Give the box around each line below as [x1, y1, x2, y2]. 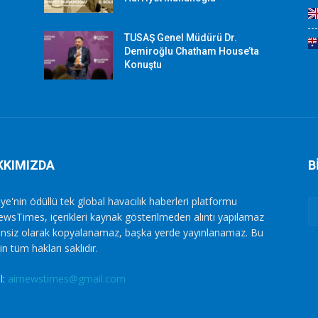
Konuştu [124, 59, 163, 71]
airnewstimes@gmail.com [8, 272, 126, 286]
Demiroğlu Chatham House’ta [124, 45, 260, 57]
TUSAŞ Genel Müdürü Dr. [124, 32, 238, 44]
